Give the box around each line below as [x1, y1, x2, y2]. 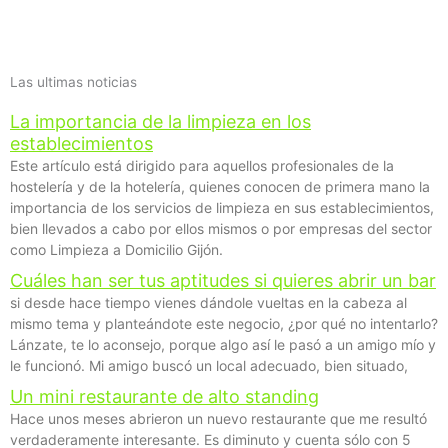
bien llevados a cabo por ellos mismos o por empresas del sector [10, 219, 432, 237]
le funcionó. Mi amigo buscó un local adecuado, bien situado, [10, 356, 408, 374]
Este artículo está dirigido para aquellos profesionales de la [10, 156, 394, 174]
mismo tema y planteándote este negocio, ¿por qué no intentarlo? [10, 314, 438, 332]
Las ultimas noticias [10, 73, 137, 90]
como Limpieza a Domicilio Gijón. [10, 240, 223, 258]
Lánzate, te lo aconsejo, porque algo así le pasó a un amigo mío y [10, 335, 436, 353]
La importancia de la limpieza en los [10, 110, 311, 132]
